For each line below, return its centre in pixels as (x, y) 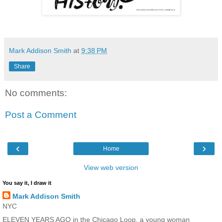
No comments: (36, 93)
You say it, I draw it (27, 183)
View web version (111, 168)
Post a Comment (41, 114)
